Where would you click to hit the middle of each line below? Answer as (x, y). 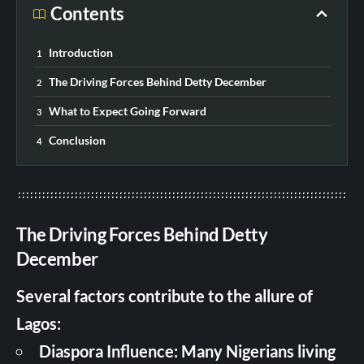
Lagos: (39, 323)
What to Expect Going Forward (128, 110)
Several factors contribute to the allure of (165, 296)
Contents (87, 13)
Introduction (81, 52)
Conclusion (77, 140)
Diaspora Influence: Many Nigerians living (187, 351)
